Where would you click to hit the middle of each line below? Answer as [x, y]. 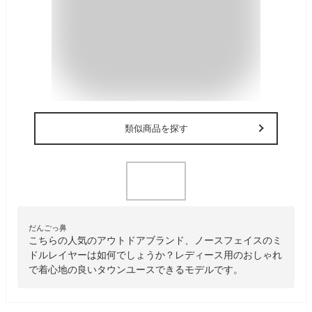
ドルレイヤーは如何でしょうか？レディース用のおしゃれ [155, 255]
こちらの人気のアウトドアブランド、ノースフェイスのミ [155, 240]
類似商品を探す [156, 128]
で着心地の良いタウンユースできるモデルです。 [136, 269]
